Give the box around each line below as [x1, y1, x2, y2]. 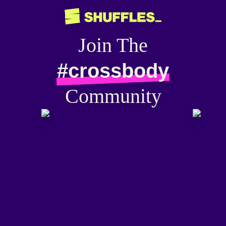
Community [65, 84, 161, 107]
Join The [78, 33, 148, 56]
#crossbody [57, 59, 169, 82]
